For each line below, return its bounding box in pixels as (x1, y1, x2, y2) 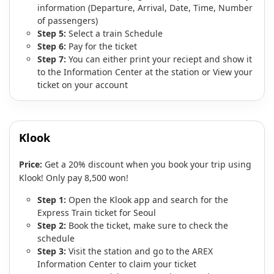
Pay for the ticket (66, 40, 137, 52)
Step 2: (37, 220, 66, 231)
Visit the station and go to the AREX (66, 245, 213, 257)
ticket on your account (37, 79, 128, 91)
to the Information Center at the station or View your (37, 66, 253, 78)
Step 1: (37, 194, 66, 206)
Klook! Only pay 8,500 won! (19, 172, 128, 183)
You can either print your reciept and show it (66, 53, 252, 65)
